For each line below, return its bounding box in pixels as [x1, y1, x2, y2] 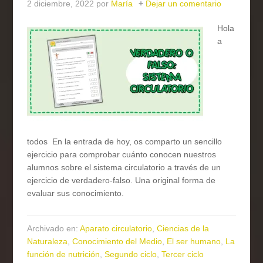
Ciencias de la [157, 224, 210, 234]
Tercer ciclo [161, 249, 204, 259]
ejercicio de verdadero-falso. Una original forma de [27, 176, 216, 186]
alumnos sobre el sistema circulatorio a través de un [27, 163, 221, 173]
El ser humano [167, 237, 221, 247]
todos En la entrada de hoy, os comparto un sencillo [27, 137, 222, 147]
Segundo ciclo [104, 249, 157, 259]
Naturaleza [27, 237, 68, 247]
